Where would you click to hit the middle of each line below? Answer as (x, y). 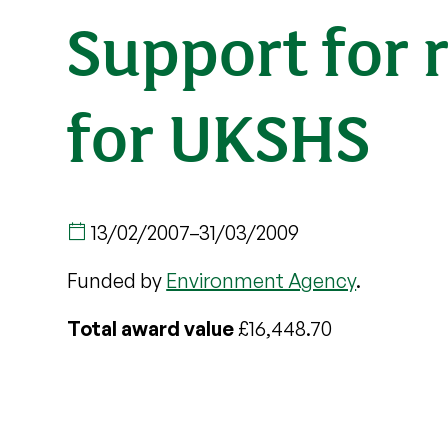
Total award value (151, 328)
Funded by (117, 280)
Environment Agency (261, 280)
